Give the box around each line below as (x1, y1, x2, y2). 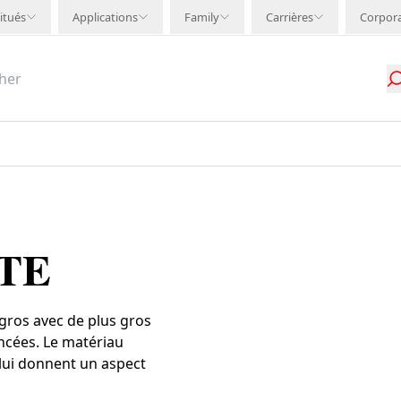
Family (184, 9, 219, 25)
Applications (73, 9, 138, 25)
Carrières (266, 9, 313, 25)
